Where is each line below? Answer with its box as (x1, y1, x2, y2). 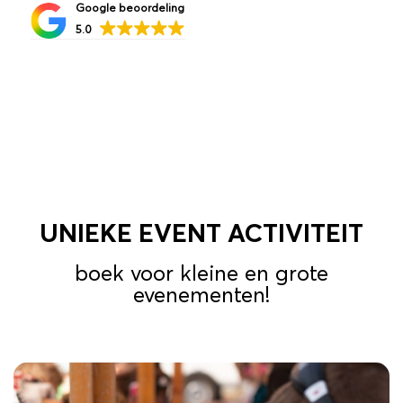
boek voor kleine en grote (75, 264, 328, 286)
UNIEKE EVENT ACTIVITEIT (40, 221, 363, 247)
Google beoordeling (76, 3, 185, 14)
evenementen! (133, 285, 270, 308)
